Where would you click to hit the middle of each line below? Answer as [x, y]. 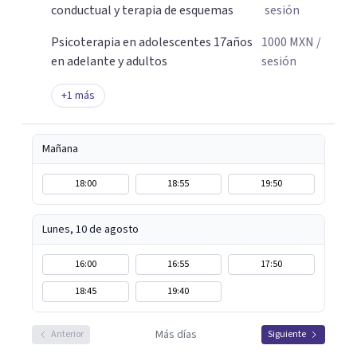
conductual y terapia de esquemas [142, 10]
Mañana [60, 149]
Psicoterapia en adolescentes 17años [152, 42]
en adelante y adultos [109, 61]
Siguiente [287, 334]
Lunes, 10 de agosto [90, 229]
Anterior [67, 334]
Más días [176, 335]
